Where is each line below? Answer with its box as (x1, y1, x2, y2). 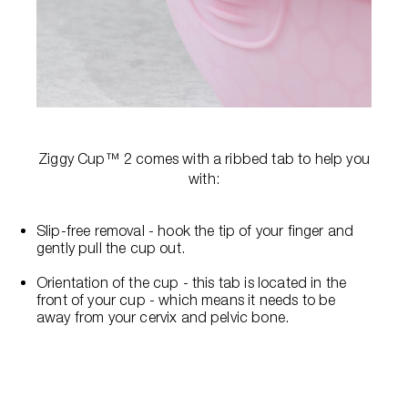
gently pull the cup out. (36, 239, 185, 256)
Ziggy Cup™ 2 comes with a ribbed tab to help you (38, 149, 370, 167)
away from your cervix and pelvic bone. (36, 308, 290, 325)
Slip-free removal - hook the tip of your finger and (36, 221, 354, 239)
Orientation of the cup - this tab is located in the (36, 273, 347, 291)
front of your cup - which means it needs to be (36, 291, 336, 308)
